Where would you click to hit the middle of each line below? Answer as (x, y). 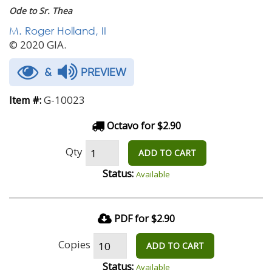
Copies (74, 244)
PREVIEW (102, 72)
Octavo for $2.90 (142, 126)
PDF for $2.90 (144, 219)
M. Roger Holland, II (58, 31)
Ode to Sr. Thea (41, 11)
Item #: (25, 100)
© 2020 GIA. (38, 45)
